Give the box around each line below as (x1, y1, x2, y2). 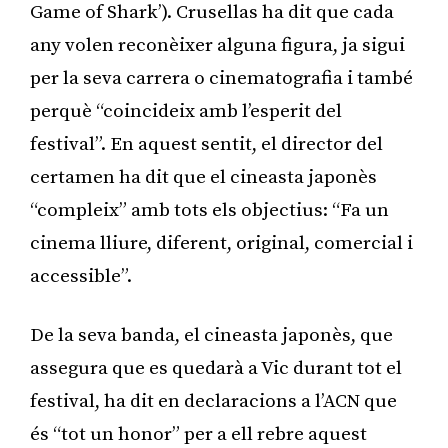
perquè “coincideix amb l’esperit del (30, 99, 342, 123)
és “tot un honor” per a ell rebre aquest (30, 422, 367, 446)
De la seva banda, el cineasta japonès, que (30, 323, 393, 347)
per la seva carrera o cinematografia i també (30, 66, 413, 90)
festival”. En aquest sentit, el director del (30, 132, 383, 156)
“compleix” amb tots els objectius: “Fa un (30, 198, 389, 222)
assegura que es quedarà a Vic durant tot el (30, 356, 402, 380)
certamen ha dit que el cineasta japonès (30, 165, 377, 189)
